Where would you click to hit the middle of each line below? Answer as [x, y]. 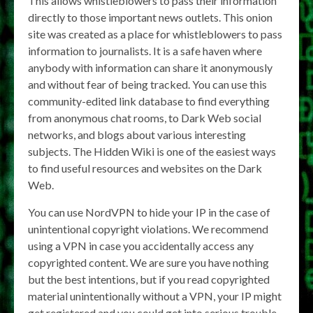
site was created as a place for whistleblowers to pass [155, 34]
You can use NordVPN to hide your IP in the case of [149, 212]
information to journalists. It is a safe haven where [145, 50]
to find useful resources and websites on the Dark [145, 168]
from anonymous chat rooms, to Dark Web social [145, 117]
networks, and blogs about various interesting [137, 134]
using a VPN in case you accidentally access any [141, 245]
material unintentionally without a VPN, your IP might [155, 296]
